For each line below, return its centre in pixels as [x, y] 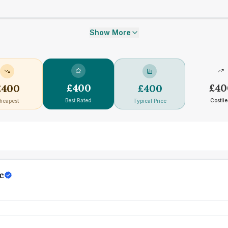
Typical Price [150, 101]
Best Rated [78, 100]
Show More [110, 32]
